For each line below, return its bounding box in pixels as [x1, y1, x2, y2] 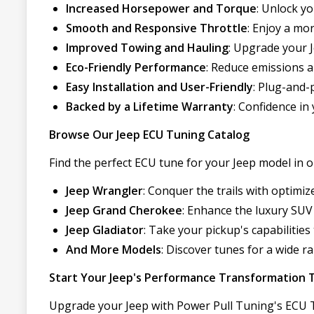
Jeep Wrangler [66, 183, 143, 198]
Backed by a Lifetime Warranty [66, 99, 233, 114]
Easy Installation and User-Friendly [66, 79, 253, 95]
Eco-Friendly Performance [66, 60, 206, 75]
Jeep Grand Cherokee [66, 203, 182, 218]
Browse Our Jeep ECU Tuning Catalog [49, 127, 250, 142]
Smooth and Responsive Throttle [66, 20, 247, 36]
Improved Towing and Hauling [66, 40, 228, 55]
